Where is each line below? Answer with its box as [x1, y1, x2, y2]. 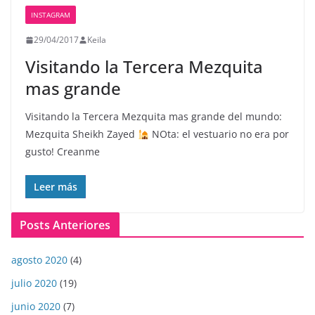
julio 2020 [11, 276, 57, 290]
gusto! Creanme [25, 145, 100, 159]
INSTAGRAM [31, 10, 70, 20]
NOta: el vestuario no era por [148, 127, 289, 141]
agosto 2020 [11, 253, 67, 267]
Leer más [34, 180, 77, 194]
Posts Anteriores [20, 217, 111, 233]
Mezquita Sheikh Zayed [25, 127, 138, 141]
